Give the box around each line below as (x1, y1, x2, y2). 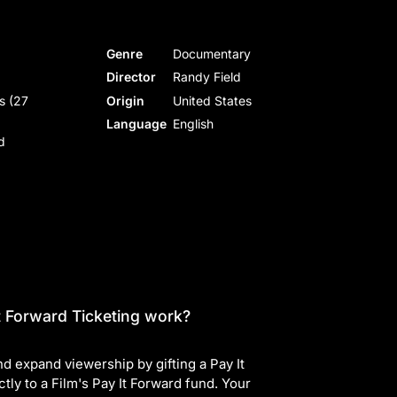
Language (106, 116, 167, 131)
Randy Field (173, 69, 242, 84)
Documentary (173, 45, 252, 61)
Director (106, 69, 157, 84)
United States (173, 92, 253, 108)
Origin (106, 92, 145, 108)
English (173, 116, 214, 131)
